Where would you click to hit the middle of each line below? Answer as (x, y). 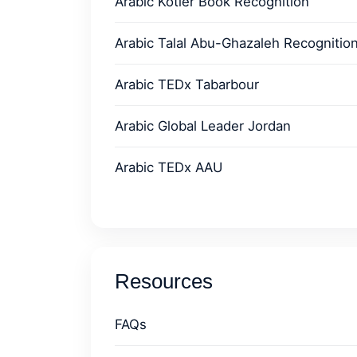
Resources (164, 281)
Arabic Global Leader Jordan (203, 126)
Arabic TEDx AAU (169, 167)
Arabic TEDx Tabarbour (187, 84)
